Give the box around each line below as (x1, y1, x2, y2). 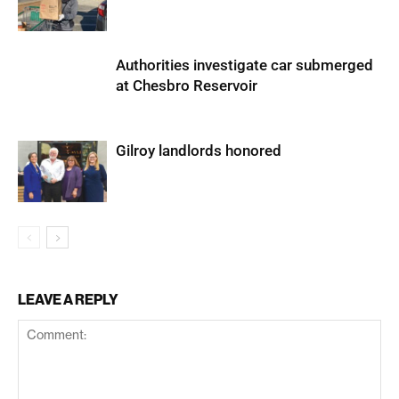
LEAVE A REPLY (18, 290, 118, 308)
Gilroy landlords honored (116, 142, 281, 159)
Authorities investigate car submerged (116, 56, 373, 74)
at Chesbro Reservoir (116, 77, 257, 94)
